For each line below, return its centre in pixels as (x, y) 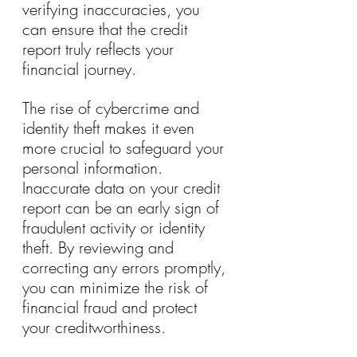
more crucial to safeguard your (126, 147)
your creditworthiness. (94, 327)
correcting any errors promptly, (126, 267)
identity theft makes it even (111, 127)
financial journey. (79, 69)
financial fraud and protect (112, 307)
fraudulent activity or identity (116, 227)
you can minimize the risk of (118, 287)
